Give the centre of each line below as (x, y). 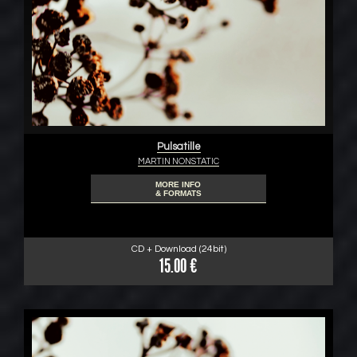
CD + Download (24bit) (178, 249)
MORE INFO (178, 184)
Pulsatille (178, 147)
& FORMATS (178, 193)
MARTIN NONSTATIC (178, 161)
